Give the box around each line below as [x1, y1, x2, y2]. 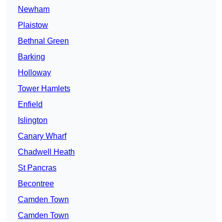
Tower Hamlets [18, 84, 70, 93]
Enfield [18, 100, 43, 109]
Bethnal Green [18, 37, 69, 46]
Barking [18, 53, 45, 61]
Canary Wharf [18, 132, 66, 141]
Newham [18, 5, 50, 14]
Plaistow [18, 21, 48, 30]
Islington [18, 116, 48, 125]
